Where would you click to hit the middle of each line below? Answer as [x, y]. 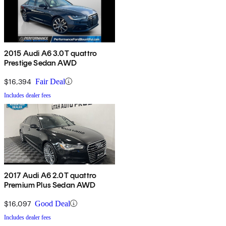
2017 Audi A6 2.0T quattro [50, 175]
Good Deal [52, 203]
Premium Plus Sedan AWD [50, 185]
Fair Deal [50, 81]
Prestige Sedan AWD [40, 63]
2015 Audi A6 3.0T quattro [50, 53]
